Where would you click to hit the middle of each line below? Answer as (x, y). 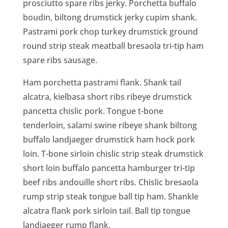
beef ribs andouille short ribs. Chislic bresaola (110, 182)
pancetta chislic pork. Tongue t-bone (93, 111)
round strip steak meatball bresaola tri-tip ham (113, 46)
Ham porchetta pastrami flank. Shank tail (102, 82)
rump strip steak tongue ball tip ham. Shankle (110, 196)
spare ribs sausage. (60, 60)
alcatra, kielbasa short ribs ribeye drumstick (107, 96)
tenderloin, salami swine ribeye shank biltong (110, 125)
